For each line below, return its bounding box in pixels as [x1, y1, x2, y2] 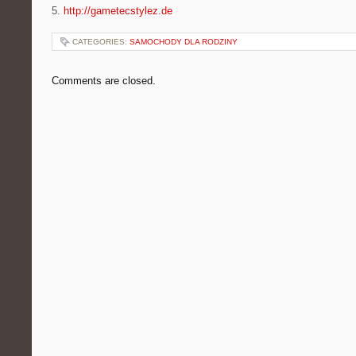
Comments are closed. [52, 75, 156, 87]
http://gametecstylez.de [64, 5, 172, 17]
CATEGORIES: [72, 37, 130, 46]
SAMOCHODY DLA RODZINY [130, 37, 238, 46]
